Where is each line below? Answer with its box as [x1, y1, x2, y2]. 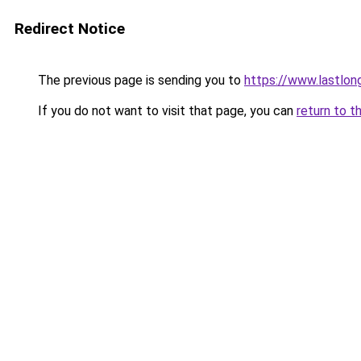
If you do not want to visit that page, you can [35, 103, 297, 118]
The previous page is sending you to [35, 73, 244, 88]
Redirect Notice [15, 19, 125, 38]
